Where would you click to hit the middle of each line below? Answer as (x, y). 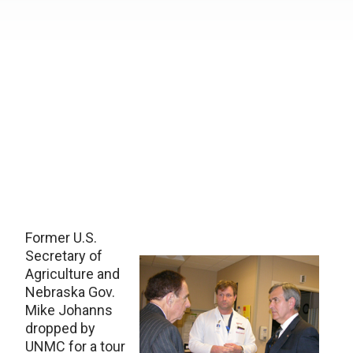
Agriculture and (72, 274)
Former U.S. (61, 238)
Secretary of (64, 256)
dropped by (60, 328)
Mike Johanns (69, 310)
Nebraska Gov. (70, 292)
